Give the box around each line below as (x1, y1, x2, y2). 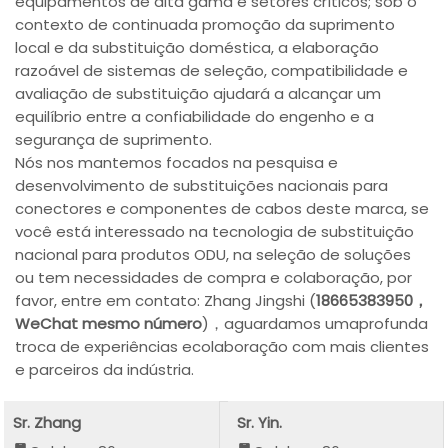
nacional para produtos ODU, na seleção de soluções (15, 243, 412, 265)
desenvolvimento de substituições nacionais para (15, 174, 389, 196)
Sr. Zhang (13, 412, 82, 434)
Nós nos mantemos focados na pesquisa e (15, 151, 339, 173)
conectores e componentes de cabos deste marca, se (15, 197, 430, 219)
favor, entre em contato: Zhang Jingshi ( (15, 289, 317, 311)
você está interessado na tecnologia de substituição (15, 220, 415, 242)
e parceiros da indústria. (15, 358, 195, 380)
